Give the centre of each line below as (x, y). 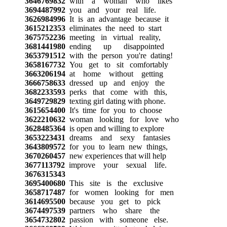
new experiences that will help (116, 156)
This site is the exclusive (114, 183)
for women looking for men (119, 192)
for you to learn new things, (116, 146)
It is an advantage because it (117, 19)
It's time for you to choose (113, 110)
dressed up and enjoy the (115, 83)
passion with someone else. (117, 219)
